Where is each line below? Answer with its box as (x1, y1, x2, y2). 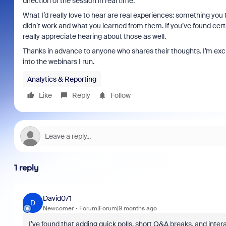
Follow (110, 91, 131, 100)
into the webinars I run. (22, 57, 96, 66)
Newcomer (42, 204, 74, 212)
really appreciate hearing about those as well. (22, 32, 166, 41)
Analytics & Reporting (27, 75, 96, 84)
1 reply (14, 163, 39, 173)
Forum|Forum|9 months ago (79, 204, 157, 212)
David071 (42, 193, 72, 203)
